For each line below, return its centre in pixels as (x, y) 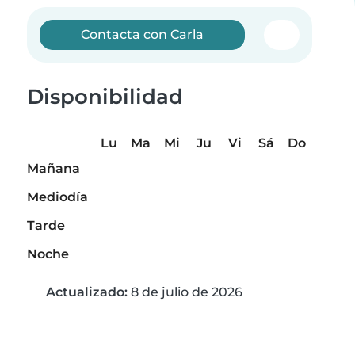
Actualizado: (87, 292)
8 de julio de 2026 (185, 292)
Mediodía (57, 197)
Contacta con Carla (143, 34)
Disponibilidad (105, 97)
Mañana (53, 169)
